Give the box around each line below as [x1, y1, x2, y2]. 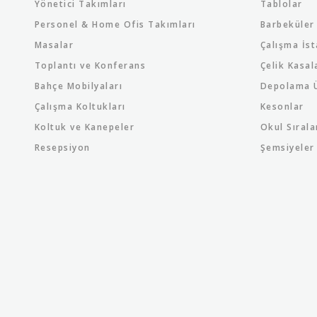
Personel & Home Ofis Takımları [34, 18, 196, 30]
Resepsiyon [34, 142, 91, 154]
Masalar [34, 39, 74, 51]
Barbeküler [260, 18, 315, 30]
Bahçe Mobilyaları [34, 80, 123, 92]
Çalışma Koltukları [34, 100, 126, 113]
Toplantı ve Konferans [34, 59, 146, 71]
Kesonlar [260, 100, 304, 113]
